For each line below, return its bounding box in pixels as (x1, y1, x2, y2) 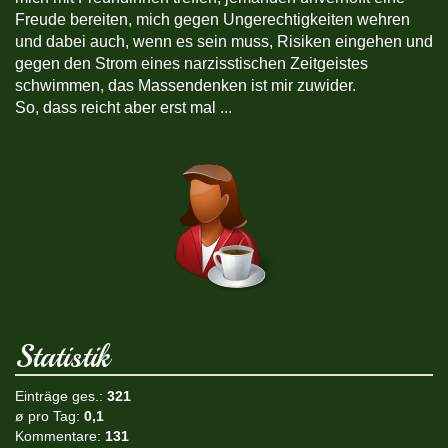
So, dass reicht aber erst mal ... (15, 98, 232, 116)
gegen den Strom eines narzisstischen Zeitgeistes (15, 54, 368, 72)
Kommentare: (15, 427, 105, 444)
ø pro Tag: (15, 407, 84, 424)
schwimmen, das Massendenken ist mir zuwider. (15, 76, 356, 94)
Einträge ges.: (15, 387, 107, 404)
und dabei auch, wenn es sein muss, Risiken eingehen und (15, 32, 433, 50)
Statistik (15, 337, 110, 376)
